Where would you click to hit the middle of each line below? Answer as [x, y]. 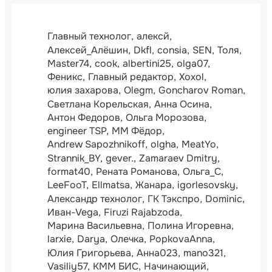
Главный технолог [89, 36]
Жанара [154, 185]
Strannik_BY [74, 158]
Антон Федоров [84, 117]
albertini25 [147, 63]
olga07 [192, 63]
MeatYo [199, 144]
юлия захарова [83, 90]
